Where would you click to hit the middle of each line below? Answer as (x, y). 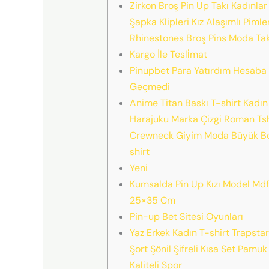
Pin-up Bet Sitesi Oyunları (186, 216)
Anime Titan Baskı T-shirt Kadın (198, 103)
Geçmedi (150, 86)
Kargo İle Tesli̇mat (168, 54)
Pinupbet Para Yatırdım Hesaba (198, 70)
